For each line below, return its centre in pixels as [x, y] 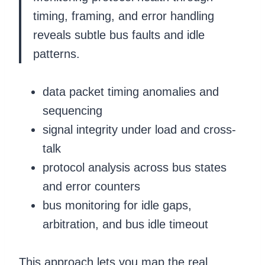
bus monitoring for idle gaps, [117, 205]
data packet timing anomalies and [131, 91]
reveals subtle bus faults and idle [119, 35]
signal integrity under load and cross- [139, 129]
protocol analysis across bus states [135, 167]
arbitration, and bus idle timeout [125, 224]
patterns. [56, 54]
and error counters [91, 186]
